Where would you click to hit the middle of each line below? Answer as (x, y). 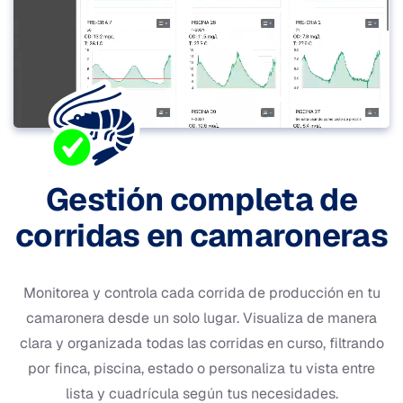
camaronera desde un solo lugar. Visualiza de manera (201, 318)
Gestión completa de (201, 199)
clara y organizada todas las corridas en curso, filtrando (201, 343)
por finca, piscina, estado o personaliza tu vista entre (201, 368)
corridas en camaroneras (201, 235)
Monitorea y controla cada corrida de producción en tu (201, 292)
